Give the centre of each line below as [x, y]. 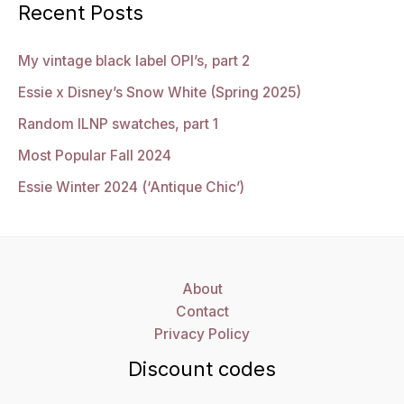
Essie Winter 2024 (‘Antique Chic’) [131, 187]
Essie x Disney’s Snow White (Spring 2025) [160, 93]
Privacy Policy [202, 334]
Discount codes [202, 368]
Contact [202, 311]
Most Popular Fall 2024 [95, 155]
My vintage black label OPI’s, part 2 [134, 61]
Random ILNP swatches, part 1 [118, 124]
